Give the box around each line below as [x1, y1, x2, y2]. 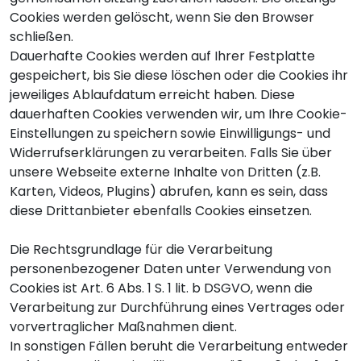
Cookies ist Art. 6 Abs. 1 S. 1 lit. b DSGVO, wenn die [10, 279, 313, 297]
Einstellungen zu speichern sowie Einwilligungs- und [10, 124, 330, 143]
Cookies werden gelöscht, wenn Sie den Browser [10, 8, 314, 27]
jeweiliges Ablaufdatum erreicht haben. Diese [10, 85, 295, 104]
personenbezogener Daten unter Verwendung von [10, 259, 331, 278]
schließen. [10, 27, 73, 46]
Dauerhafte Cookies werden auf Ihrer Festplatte [10, 47, 315, 65]
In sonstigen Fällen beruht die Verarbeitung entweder [10, 337, 348, 355]
